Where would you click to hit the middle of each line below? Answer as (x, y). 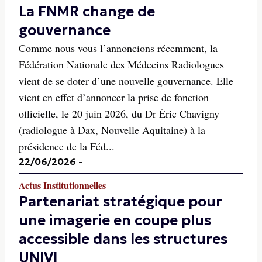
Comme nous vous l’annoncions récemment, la (118, 48)
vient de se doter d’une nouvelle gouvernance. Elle (126, 81)
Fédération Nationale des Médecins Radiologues (121, 64)
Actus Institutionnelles (62, 185)
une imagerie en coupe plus (115, 220)
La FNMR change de (87, 12)
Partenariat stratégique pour (120, 202)
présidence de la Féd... (67, 146)
